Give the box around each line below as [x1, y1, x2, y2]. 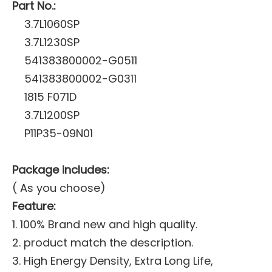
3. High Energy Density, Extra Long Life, [12, 253, 213, 268]
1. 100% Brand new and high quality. [12, 217, 197, 232]
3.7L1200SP [24, 107, 80, 123]
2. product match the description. [12, 235, 193, 250]
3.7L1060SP [24, 16, 80, 32]
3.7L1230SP [24, 35, 80, 50]
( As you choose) [12, 180, 106, 195]
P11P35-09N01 [24, 126, 93, 141]
